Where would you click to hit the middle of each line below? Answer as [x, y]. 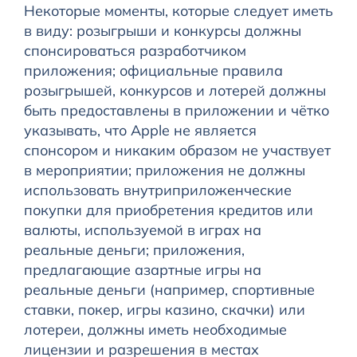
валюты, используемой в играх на [142, 230]
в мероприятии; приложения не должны [164, 171]
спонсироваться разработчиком [135, 51]
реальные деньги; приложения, [134, 250]
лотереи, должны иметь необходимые [155, 330]
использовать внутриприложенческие [157, 190]
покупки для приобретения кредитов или [168, 210]
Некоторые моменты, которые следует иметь [178, 11]
